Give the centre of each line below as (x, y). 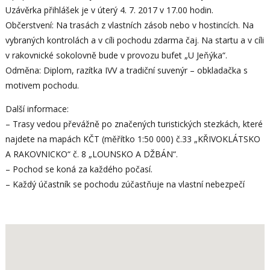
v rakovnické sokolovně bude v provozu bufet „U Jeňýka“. (116, 55)
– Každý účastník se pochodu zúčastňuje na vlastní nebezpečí (125, 184)
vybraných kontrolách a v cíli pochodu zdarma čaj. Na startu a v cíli (134, 40)
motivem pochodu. (42, 85)
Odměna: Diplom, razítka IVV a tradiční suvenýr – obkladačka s (126, 70)
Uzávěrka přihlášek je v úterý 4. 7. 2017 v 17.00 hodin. (109, 10)
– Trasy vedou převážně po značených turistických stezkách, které (134, 124)
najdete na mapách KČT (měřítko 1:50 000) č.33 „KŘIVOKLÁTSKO (133, 139)
